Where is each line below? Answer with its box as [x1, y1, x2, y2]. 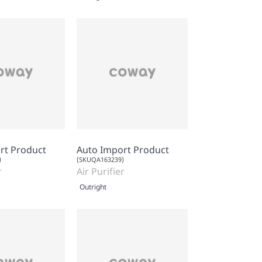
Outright [80, 181, 106, 192]
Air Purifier [77, 164, 125, 178]
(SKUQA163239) [77, 154, 124, 164]
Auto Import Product [77, 143, 169, 156]
